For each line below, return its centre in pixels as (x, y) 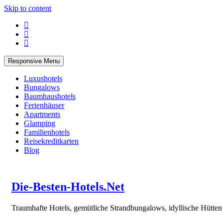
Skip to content (28, 8)
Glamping (40, 123)
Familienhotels (47, 132)
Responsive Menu (34, 61)
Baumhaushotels (50, 96)
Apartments (42, 114)
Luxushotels (43, 78)
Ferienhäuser (44, 105)
